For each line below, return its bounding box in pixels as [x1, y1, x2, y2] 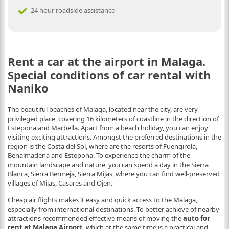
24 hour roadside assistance [30, 6, 115, 15]
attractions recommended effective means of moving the [7, 214, 183, 223]
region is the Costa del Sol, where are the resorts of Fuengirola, [7, 142, 197, 151]
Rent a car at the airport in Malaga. [7, 54, 205, 69]
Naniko [7, 80, 49, 96]
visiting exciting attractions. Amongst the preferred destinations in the [7, 132, 221, 142]
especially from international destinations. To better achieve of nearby [7, 204, 219, 214]
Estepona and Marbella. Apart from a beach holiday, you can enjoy [7, 123, 208, 132]
